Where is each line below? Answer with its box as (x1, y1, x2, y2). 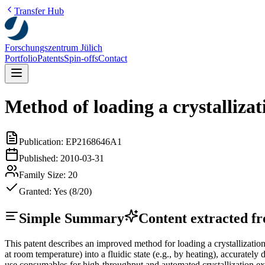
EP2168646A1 (66, 136, 122, 147)
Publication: (19, 136, 66, 147)
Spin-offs (64, 53, 98, 63)
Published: (19, 153, 60, 163)
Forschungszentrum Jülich (5, 43, 102, 53)
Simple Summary (19, 210, 124, 226)
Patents (37, 53, 64, 63)
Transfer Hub (14, 6, 64, 16)
